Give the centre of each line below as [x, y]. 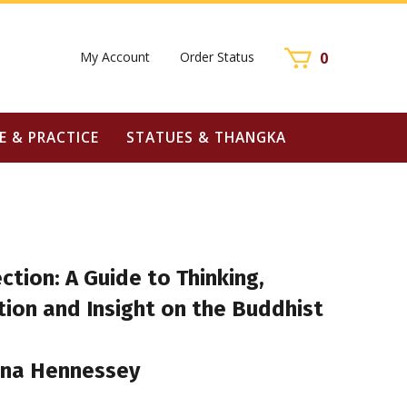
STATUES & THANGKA [206, 137]
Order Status [217, 56]
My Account [115, 56]
